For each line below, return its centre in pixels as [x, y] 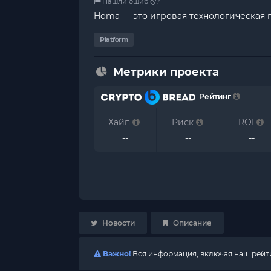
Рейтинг [214, 96]
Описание [191, 223]
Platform [114, 40]
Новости [118, 223]
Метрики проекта [166, 72]
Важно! [116, 254]
